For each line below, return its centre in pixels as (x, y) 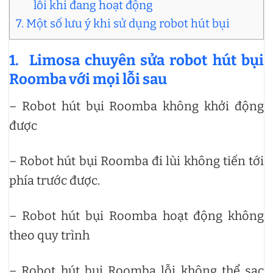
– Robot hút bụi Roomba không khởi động (136, 106)
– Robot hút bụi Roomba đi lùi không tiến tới (136, 161)
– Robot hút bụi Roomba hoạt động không (136, 215)
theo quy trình (51, 235)
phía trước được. (55, 180)
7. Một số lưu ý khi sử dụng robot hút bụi (123, 23)
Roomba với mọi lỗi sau (88, 79)
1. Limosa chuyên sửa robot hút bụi (136, 60)
